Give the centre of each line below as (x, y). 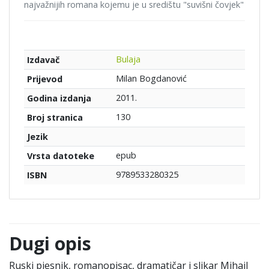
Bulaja (128, 59)
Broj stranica (55, 118)
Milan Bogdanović (151, 79)
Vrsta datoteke (60, 156)
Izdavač (43, 60)
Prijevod (44, 79)
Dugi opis (50, 244)
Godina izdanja (59, 98)
